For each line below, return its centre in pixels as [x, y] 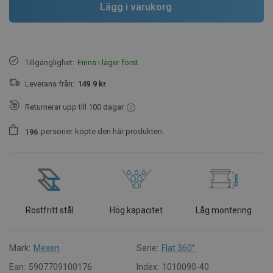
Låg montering [223, 210]
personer [57, 132]
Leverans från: [50, 84]
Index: [148, 267]
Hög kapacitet [136, 210]
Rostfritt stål [49, 210]
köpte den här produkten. [119, 132]
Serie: [147, 248]
